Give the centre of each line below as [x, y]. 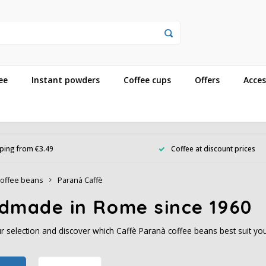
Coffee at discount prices [213, 148]
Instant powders [66, 80]
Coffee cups [147, 80]
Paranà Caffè [80, 180]
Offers [207, 80]
